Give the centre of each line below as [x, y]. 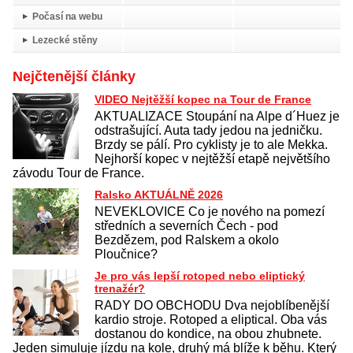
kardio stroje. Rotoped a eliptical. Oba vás [211, 320]
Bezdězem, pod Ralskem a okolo [187, 240]
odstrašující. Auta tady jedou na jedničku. [208, 131]
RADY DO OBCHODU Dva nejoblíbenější [212, 306]
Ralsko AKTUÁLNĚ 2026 [159, 195]
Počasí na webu [67, 17]
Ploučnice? [126, 255]
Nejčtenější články [74, 77]
